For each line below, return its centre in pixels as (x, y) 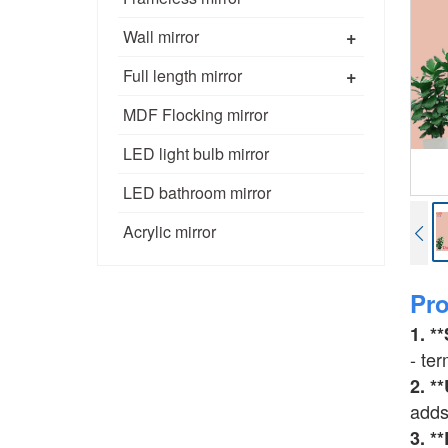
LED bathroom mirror (197, 192)
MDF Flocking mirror (195, 114)
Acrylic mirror (169, 231)
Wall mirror (161, 36)
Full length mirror (182, 75)
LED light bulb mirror (196, 153)
